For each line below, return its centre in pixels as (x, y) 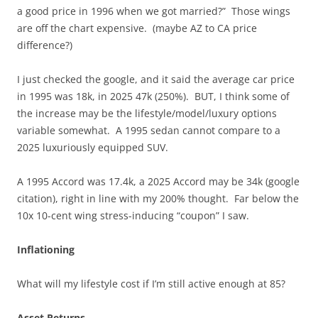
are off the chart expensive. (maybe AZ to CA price (137, 28)
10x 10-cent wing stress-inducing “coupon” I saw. (133, 215)
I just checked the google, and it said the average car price (156, 79)
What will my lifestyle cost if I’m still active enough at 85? (151, 283)
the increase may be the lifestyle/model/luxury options (147, 113)
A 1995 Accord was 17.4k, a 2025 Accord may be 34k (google (158, 181)
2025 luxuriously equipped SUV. (94, 147)
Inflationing (46, 249)
